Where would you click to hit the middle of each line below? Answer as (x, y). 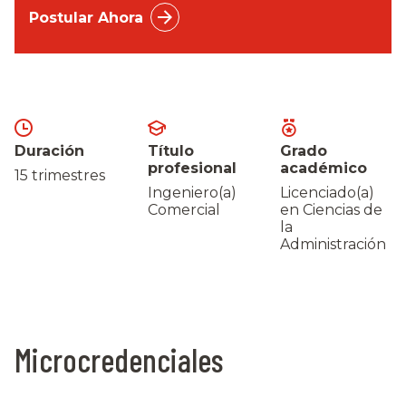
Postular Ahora (86, 17)
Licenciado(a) (328, 193)
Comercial (184, 210)
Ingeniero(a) (192, 193)
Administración (333, 244)
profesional (192, 168)
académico (324, 168)
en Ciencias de (332, 210)
